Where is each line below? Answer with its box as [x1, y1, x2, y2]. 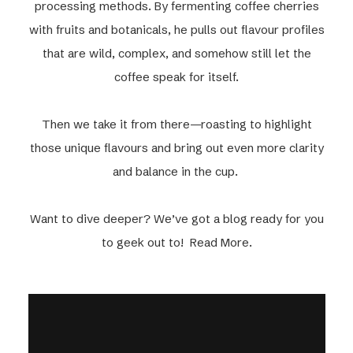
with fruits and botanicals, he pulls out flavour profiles [28, 21, 325, 37]
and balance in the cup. [112, 163, 241, 179]
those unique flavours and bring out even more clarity [29, 139, 324, 155]
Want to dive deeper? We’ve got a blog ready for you [29, 210, 324, 226]
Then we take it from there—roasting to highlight [41, 116, 312, 132]
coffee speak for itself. [114, 69, 239, 84]
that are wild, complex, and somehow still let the [42, 45, 311, 61]
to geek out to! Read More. [101, 234, 252, 250]
